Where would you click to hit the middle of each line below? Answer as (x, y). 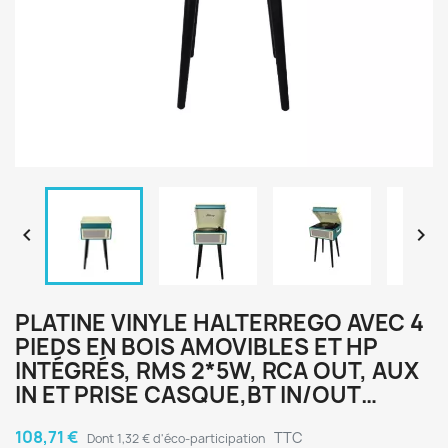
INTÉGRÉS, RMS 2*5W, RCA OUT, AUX (217, 371)
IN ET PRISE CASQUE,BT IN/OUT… (196, 395)
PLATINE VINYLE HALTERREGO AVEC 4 (219, 323)
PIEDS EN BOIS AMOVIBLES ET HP (196, 347)
